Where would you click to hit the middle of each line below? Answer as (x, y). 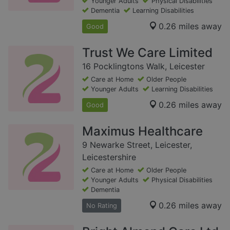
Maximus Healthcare (142, 131)
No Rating (102, 205)
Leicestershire (109, 157)
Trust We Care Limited (147, 52)
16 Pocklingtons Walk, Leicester (143, 66)
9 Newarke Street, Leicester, (137, 145)
